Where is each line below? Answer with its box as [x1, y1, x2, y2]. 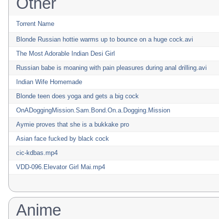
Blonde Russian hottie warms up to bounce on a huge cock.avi [16, 36, 193, 43]
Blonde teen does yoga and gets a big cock [16, 92, 139, 100]
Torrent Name [16, 20, 54, 27]
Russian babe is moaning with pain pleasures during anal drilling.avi [16, 64, 207, 71]
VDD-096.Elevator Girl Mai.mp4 [16, 163, 105, 171]
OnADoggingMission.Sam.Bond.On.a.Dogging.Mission [16, 107, 170, 114]
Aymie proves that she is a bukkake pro [16, 121, 129, 128]
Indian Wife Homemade [16, 78, 82, 86]
